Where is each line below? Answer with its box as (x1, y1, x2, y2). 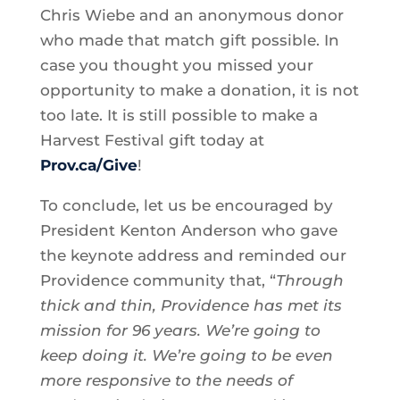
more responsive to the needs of (39, 371, 293, 390)
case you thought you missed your (39, 56, 313, 75)
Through (275, 271, 344, 290)
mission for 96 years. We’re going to (39, 321, 321, 340)
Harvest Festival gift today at (39, 131, 264, 150)
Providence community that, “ (39, 271, 276, 290)
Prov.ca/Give (39, 156, 137, 175)
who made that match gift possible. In (39, 31, 339, 50)
